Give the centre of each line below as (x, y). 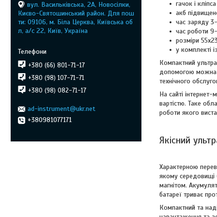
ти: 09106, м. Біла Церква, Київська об (75, 22)
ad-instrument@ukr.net (62, 109)
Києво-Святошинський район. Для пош (76, 13)
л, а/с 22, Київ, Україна (53, 31)
